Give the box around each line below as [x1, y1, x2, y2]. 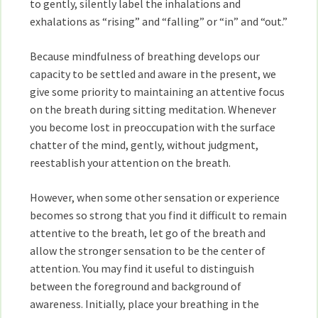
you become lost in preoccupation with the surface [30, 120, 276, 134]
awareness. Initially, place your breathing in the [30, 297, 260, 311]
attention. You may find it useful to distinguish [30, 261, 255, 275]
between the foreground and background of [30, 279, 242, 293]
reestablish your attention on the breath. [30, 155, 231, 170]
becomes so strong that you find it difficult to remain [30, 208, 287, 222]
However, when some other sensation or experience [30, 190, 280, 204]
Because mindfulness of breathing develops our [30, 49, 261, 63]
